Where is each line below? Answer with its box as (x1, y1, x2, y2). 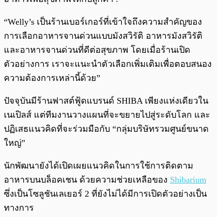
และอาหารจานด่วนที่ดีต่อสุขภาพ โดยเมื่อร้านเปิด (4, 45, 190, 55)
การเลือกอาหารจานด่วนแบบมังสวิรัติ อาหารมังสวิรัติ (4, 31, 202, 41)
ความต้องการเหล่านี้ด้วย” (4, 73, 100, 83)
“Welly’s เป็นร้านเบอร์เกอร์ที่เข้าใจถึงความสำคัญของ (4, 17, 202, 27)
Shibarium (170, 175, 206, 185)
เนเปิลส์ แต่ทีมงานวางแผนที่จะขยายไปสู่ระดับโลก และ (4, 110, 210, 120)
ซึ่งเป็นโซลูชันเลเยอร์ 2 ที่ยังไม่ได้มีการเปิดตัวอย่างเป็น (4, 189, 207, 199)
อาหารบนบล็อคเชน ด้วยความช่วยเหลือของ (4, 175, 170, 185)
